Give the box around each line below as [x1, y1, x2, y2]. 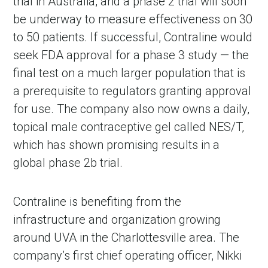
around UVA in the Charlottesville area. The [13, 230, 240, 245]
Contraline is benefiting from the [13, 194, 182, 209]
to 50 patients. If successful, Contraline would [13, 30, 253, 45]
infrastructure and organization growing [13, 212, 221, 227]
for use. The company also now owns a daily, [13, 102, 250, 117]
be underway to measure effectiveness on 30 [13, 12, 253, 27]
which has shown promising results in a [13, 138, 220, 153]
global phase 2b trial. [13, 156, 123, 170]
